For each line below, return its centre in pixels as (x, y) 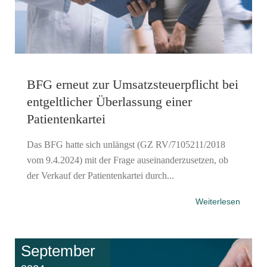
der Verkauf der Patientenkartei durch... (100, 175)
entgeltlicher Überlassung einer (109, 101)
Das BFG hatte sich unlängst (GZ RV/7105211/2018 (126, 144)
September (58, 251)
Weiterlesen (218, 201)
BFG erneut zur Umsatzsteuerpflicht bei (133, 84)
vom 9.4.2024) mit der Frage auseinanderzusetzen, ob (128, 160)
